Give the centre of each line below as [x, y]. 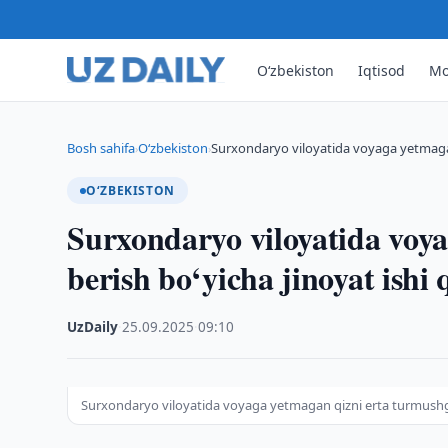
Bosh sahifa [101, 148]
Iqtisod [382, 70]
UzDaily [93, 327]
